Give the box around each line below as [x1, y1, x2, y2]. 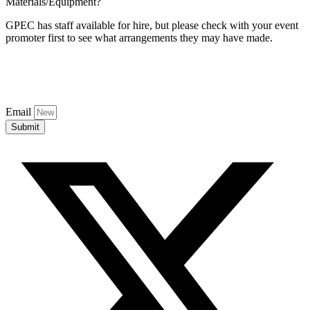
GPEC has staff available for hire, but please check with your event [6, 19, 298, 32]
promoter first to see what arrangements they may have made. [6, 32, 273, 44]
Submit [11, 122, 39, 133]
